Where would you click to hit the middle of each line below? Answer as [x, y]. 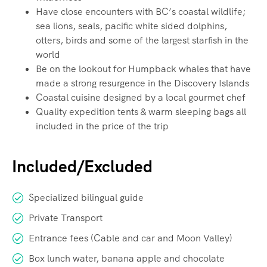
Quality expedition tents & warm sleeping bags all [141, 112]
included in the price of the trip [102, 126]
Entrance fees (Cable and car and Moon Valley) [131, 238]
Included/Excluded [82, 167]
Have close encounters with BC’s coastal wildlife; [141, 12]
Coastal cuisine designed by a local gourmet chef [141, 98]
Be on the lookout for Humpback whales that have [143, 69]
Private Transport [66, 218]
